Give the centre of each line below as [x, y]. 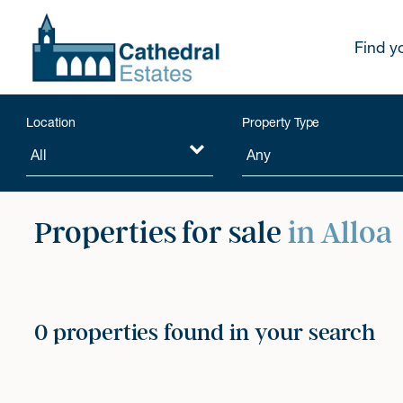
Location [51, 122]
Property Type [281, 122]
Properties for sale [161, 233]
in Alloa [340, 233]
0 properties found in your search [205, 333]
